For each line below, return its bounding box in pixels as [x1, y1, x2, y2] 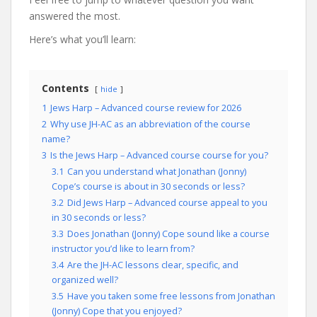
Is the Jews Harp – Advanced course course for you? [50, 149, 268, 161]
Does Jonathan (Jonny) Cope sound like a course [67, 227, 270, 240]
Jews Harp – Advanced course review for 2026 [50, 101, 241, 114]
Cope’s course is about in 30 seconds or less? [52, 180, 245, 192]
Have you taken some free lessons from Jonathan [67, 289, 275, 302]
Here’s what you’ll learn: [29, 32, 136, 46]
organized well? [52, 273, 118, 286]
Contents [42, 81, 89, 95]
